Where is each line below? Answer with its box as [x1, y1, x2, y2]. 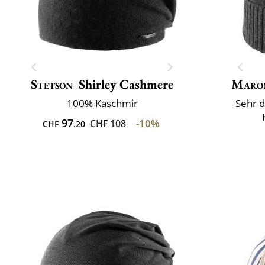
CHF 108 [89, 117, 126, 130]
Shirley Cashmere [78, 75, 173, 93]
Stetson [31, 75, 73, 93]
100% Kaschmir [66, 96, 138, 110]
